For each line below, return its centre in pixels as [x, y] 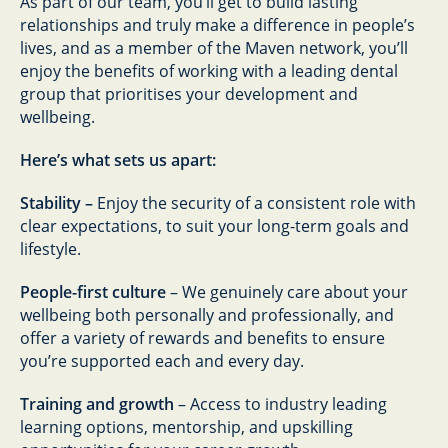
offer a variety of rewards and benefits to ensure [202, 338]
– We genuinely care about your [287, 292]
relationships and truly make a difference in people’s [217, 25]
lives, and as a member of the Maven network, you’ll [214, 48]
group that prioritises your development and [189, 94]
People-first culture [93, 292]
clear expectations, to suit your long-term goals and [214, 226]
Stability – [58, 203]
